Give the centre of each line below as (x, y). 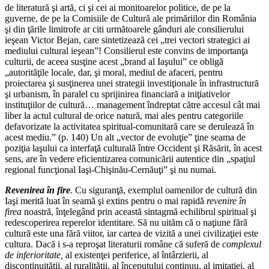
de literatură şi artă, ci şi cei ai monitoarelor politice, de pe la (118, 8)
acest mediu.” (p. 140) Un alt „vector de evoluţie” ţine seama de (125, 138)
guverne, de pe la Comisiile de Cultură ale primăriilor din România (131, 19)
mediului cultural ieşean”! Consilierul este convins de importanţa (126, 51)
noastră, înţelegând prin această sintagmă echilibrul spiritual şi (140, 212)
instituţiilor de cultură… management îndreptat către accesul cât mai (132, 105)
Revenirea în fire (38, 190)
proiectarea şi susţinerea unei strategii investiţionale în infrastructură (132, 83)
